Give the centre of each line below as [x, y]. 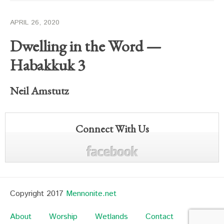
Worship [63, 217]
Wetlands [111, 217]
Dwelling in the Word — [85, 46]
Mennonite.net [91, 194]
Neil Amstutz [39, 91]
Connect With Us [112, 129]
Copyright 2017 [38, 194]
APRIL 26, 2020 [35, 22]
